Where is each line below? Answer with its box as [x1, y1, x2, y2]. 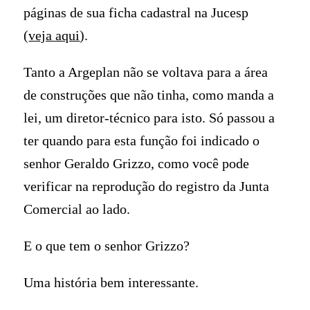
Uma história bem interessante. [24, 274, 199, 290]
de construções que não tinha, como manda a [24, 87, 275, 103]
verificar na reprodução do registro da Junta [24, 179, 270, 194]
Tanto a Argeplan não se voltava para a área [24, 64, 268, 80]
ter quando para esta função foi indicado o [24, 133, 260, 149]
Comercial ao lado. [24, 201, 131, 217]
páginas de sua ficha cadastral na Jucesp [24, 5, 249, 21]
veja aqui [28, 28, 80, 44]
